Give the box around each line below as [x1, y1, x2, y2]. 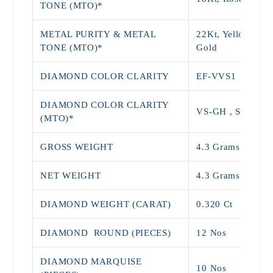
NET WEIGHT [40, 170, 101, 180]
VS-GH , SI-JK [196, 106, 259, 116]
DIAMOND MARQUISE [40, 256, 142, 266]
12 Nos [196, 227, 227, 238]
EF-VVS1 [196, 71, 236, 81]
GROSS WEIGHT [40, 141, 116, 152]
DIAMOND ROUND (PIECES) [40, 227, 171, 238]
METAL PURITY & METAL [40, 29, 157, 39]
